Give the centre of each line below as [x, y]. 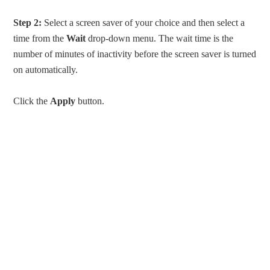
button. [90, 101]
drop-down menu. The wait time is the [160, 39]
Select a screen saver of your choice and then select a [143, 23]
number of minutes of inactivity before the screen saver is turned [135, 54]
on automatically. [46, 70]
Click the [32, 101]
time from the [40, 39]
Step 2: [28, 23]
